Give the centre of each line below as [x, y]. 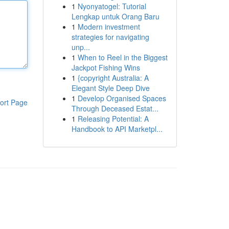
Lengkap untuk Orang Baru [115, 16]
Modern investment [109, 27]
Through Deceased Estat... [115, 108]
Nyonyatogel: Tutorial [112, 6]
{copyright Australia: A [113, 78]
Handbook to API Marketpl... [117, 129]
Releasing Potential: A [113, 119]
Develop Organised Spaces [122, 98]
